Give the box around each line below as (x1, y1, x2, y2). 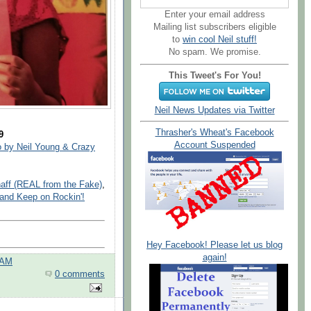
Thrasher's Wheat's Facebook (155, 128, 274, 138)
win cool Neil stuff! (183, 34, 257, 44)
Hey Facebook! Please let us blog (146, 239, 283, 250)
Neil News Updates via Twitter (154, 105, 275, 115)
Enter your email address (164, 9, 265, 19)
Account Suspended (174, 140, 255, 151)
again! (202, 252, 227, 262)
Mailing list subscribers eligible (153, 22, 276, 32)
